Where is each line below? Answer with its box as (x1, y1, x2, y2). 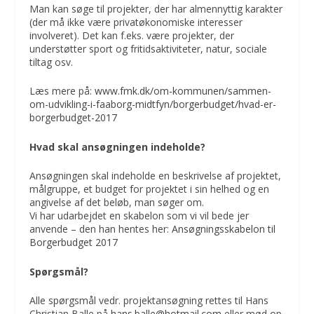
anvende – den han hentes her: (29, 222, 172, 236)
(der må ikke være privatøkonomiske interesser (29, 15, 243, 29)
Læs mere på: (29, 84, 95, 98)
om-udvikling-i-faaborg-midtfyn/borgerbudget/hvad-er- (29, 97, 277, 111)
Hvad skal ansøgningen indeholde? (29, 139, 206, 153)
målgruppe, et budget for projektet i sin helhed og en (29, 182, 270, 196)
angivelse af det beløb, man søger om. (29, 196, 205, 210)
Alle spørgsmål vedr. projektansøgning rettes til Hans (29, 293, 269, 307)
